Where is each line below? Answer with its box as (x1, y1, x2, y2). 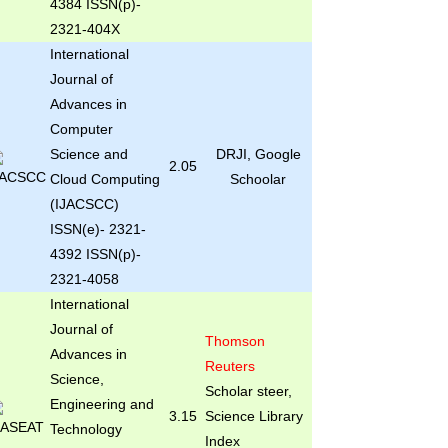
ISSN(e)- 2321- (49, 221, 146, 237)
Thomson (204, 333, 265, 349)
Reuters (204, 358, 255, 374)
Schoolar (230, 171, 287, 187)
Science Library (204, 408, 303, 424)
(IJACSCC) (49, 196, 119, 212)
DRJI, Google (215, 146, 301, 162)
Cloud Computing (49, 171, 160, 187)
